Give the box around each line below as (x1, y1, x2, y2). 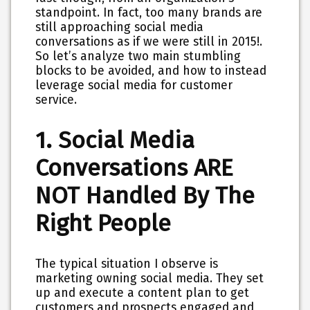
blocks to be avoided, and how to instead (35, 63, 267, 78)
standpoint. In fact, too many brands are (35, 5, 263, 20)
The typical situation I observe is (35, 257, 219, 272)
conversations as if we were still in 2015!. (35, 34, 263, 49)
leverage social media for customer (35, 77, 233, 93)
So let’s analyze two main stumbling (35, 48, 241, 64)
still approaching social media (35, 19, 204, 35)
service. (35, 92, 77, 107)
